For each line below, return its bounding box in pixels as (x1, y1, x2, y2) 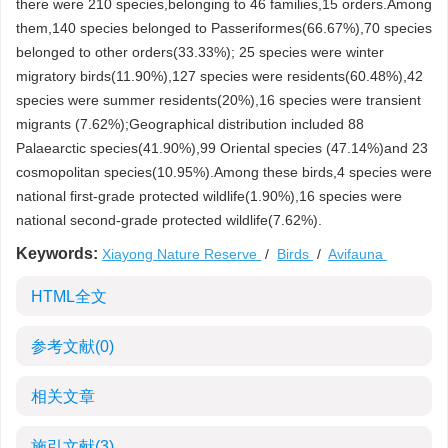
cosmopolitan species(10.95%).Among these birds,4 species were (16, 164, 432, 180)
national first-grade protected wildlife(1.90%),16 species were (16, 188, 402, 204)
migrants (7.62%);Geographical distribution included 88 (16, 116, 364, 132)
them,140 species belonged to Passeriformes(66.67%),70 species (16, 20, 432, 36)
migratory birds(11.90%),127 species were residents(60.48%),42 (16, 68, 423, 84)
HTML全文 (31, 288, 107, 305)
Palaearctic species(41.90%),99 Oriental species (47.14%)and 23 (16, 140, 428, 156)
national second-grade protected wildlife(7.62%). (16, 212, 322, 228)
